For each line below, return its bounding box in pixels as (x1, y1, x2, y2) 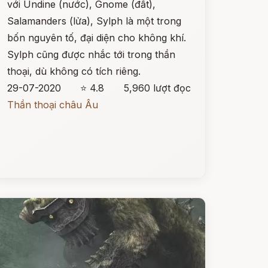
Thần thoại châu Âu (7, 99, 98, 111)
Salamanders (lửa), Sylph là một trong (7, 15, 181, 27)
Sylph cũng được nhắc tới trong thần (7, 48, 175, 60)
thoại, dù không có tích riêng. (7, 65, 141, 77)
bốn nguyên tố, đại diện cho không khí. (7, 32, 186, 44)
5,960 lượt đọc (123, 82, 191, 94)
